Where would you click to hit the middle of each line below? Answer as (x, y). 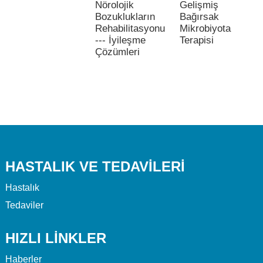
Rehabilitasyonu (130, 28)
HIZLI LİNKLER (55, 238)
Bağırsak (199, 16)
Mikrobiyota (205, 28)
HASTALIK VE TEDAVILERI (95, 166)
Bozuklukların (125, 16)
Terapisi (196, 40)
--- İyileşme (121, 40)
